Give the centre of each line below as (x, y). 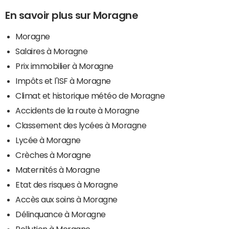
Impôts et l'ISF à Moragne (63, 81)
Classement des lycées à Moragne (81, 125)
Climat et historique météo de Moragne (90, 96)
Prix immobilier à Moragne (64, 66)
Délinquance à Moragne (61, 214)
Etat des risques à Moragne (67, 185)
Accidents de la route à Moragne (77, 111)
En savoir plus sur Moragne (72, 16)
